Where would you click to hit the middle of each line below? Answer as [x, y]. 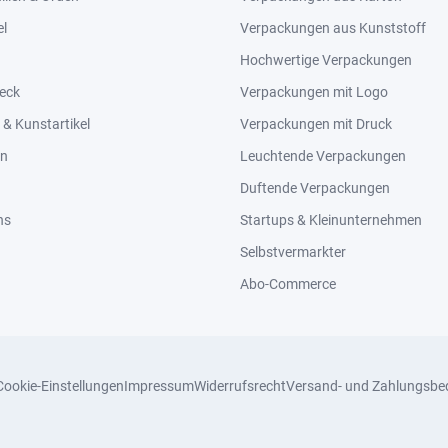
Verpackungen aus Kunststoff [333, 28]
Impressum [158, 386]
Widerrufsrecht [239, 386]
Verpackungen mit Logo [314, 92]
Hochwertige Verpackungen [326, 60]
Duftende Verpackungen [315, 188]
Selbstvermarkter [293, 252]
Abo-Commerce [288, 284]
